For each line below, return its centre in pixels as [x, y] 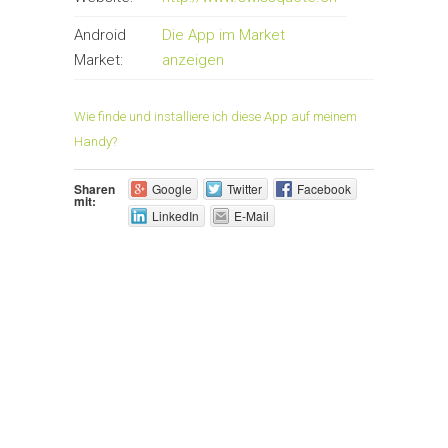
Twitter [244, 189]
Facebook [323, 189]
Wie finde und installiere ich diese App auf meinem [215, 117]
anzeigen [193, 60]
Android [100, 35]
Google [171, 189]
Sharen [94, 189]
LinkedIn [175, 216]
